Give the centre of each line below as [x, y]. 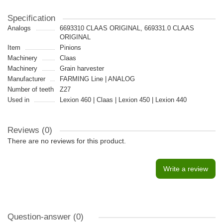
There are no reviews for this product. [67, 141]
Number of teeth [31, 89]
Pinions [70, 48]
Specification [31, 18]
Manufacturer [26, 79]
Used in [18, 100]
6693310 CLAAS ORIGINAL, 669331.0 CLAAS [127, 28]
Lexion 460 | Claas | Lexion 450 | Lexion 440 [123, 100]
